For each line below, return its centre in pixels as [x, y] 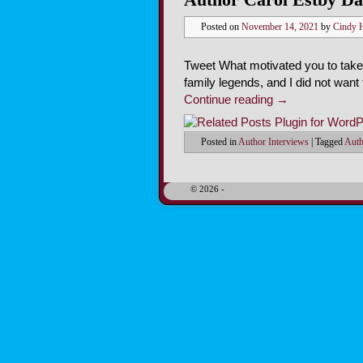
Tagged [329, 143]
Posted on [221, 28]
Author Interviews [273, 143]
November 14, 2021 [280, 28]
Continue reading [230, 100]
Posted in [219, 143]
